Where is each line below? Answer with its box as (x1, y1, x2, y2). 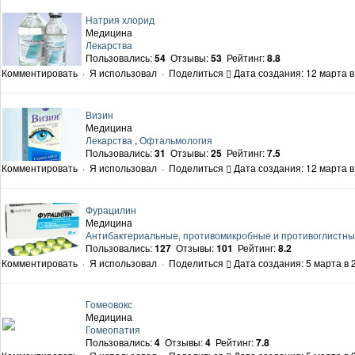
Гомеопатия (86, 323, 140, 337)
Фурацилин (86, 203, 136, 217)
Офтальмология (139, 133, 212, 147)
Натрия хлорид (86, 13, 155, 27)
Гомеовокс (86, 297, 132, 311)
